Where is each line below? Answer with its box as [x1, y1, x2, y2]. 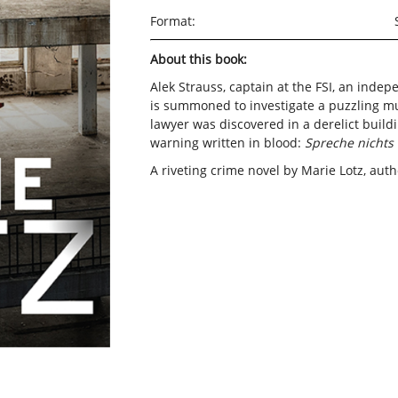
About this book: [149, 51, 247, 68]
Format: [149, 12, 195, 29]
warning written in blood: [149, 134, 305, 151]
